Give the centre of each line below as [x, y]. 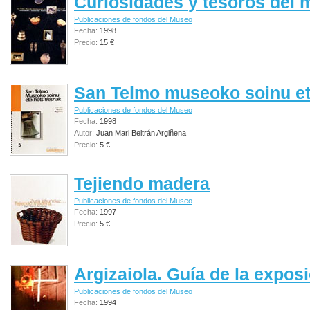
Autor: [85, 133]
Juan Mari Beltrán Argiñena [141, 133]
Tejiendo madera [142, 183]
